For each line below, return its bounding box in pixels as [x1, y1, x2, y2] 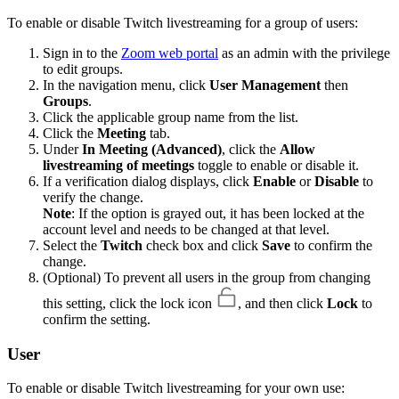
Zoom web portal [121, 45, 218, 61]
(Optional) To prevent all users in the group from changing [43, 269, 370, 285]
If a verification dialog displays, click [43, 173, 253, 189]
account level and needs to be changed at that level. [43, 221, 330, 237]
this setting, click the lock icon [43, 295, 216, 311]
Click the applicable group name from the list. [43, 109, 298, 125]
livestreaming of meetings [43, 157, 194, 173]
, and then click [238, 295, 327, 311]
